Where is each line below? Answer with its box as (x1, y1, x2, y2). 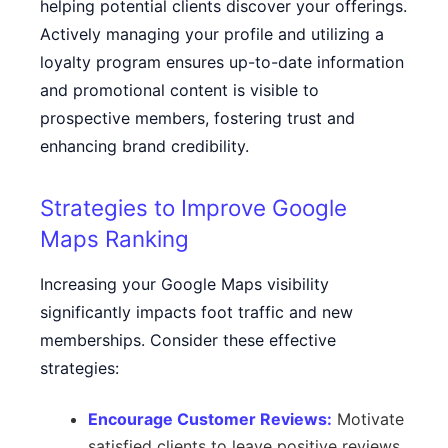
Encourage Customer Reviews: (88, 409, 332, 429)
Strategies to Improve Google (40, 194, 347, 221)
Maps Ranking (40, 225, 189, 252)
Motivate (332, 409, 404, 429)
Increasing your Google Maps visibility (40, 274, 329, 294)
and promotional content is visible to (40, 80, 319, 100)
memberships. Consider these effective (40, 330, 336, 350)
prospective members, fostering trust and (40, 108, 355, 128)
